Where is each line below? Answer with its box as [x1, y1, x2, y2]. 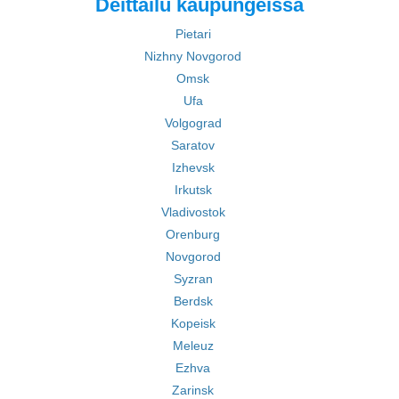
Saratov [171, 138, 215, 152]
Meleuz [172, 338, 214, 353]
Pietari [175, 27, 211, 41]
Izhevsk [171, 160, 215, 175]
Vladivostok [160, 205, 225, 219]
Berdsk [173, 294, 213, 308]
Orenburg [166, 227, 220, 241]
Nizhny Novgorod [144, 49, 241, 63]
